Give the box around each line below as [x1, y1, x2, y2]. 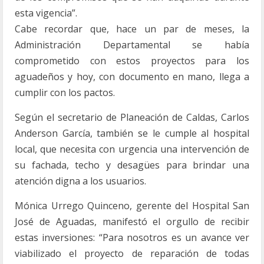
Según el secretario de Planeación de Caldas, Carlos [15, 111, 249, 124]
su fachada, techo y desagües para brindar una [15, 159, 249, 171]
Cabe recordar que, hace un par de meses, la [15, 22, 249, 35]
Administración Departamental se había [15, 38, 249, 51]
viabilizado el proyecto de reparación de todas [15, 247, 249, 260]
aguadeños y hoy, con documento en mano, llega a [15, 70, 249, 83]
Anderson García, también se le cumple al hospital [15, 127, 249, 140]
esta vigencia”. [15, 6, 77, 19]
